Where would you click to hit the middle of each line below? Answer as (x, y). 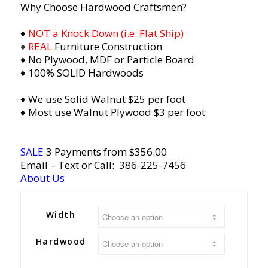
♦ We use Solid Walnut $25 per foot (103, 99)
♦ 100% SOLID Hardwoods (82, 72)
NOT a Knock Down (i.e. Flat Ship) (104, 33)
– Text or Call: (83, 165)
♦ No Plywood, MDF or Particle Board (107, 59)
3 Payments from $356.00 (105, 151)
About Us (42, 178)
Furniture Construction (108, 46)
